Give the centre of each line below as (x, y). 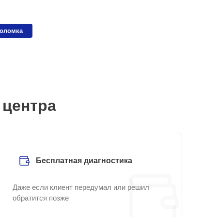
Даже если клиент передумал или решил (81, 187)
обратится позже (41, 198)
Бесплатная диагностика (84, 161)
